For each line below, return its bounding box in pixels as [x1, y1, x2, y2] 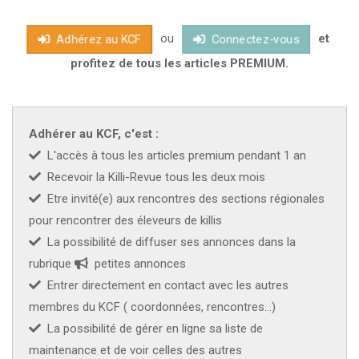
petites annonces [88, 256, 186, 272]
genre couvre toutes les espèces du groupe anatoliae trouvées [12, 10, 347, 26]
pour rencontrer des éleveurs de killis [29, 213, 222, 228]
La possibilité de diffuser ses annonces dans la [41, 235, 296, 250]
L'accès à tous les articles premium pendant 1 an [41, 148, 306, 163]
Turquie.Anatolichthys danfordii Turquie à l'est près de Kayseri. [12, 54, 337, 69]
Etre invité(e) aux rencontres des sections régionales [41, 192, 325, 207]
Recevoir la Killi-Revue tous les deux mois [41, 170, 265, 185]
